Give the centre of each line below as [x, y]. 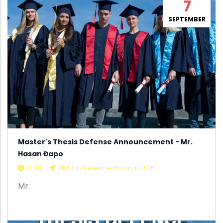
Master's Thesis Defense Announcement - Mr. [105, 142]
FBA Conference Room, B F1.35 [106, 168]
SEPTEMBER [187, 19]
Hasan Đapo [41, 154]
